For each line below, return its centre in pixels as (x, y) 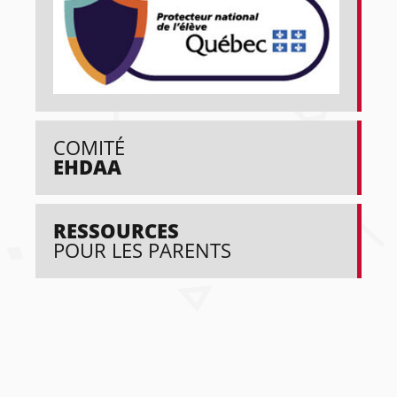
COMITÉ (89, 147)
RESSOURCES (116, 230)
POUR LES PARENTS (142, 250)
